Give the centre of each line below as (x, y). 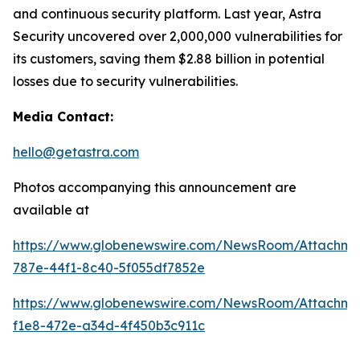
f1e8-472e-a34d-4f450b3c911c (109, 325)
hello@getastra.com (76, 152)
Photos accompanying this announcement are (155, 187)
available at (51, 210)
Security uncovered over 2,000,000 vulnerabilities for (178, 36)
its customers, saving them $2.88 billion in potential (169, 59)
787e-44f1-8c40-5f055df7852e (109, 268)
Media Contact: (63, 117)
